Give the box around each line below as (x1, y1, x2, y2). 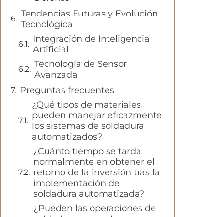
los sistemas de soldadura (32, 121, 144, 132)
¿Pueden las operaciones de (33, 203, 156, 214)
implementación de (33, 178, 120, 189)
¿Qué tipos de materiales (32, 99, 141, 110)
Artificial (33, 44, 69, 55)
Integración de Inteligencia (33, 33, 150, 45)
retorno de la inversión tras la (33, 167, 160, 178)
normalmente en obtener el (33, 156, 155, 168)
